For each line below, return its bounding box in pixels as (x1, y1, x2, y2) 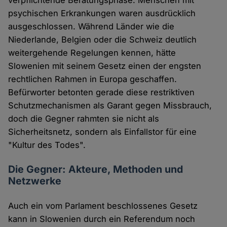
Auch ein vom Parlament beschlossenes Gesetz (8, 201, 198, 211)
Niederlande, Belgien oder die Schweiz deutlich (8, 34, 197, 45)
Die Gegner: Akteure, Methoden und (8, 163, 183, 176)
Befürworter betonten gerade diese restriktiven (8, 87, 195, 98)
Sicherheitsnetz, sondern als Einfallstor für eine (8, 127, 197, 137)
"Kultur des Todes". (8, 140, 86, 150)
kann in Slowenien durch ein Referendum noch (8, 214, 196, 224)
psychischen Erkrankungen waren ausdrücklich (8, 8, 196, 19)
